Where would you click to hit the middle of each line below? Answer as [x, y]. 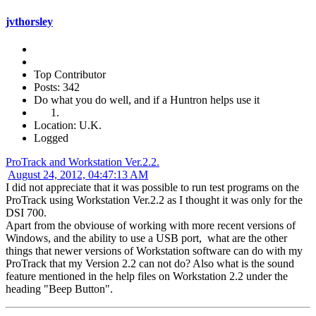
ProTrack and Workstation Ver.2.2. [83, 162]
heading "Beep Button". [59, 289]
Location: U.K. [68, 126]
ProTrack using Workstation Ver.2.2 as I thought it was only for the [154, 200]
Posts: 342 [57, 87]
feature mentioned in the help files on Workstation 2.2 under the [147, 276]
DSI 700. [26, 213]
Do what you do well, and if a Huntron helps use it [147, 100]
